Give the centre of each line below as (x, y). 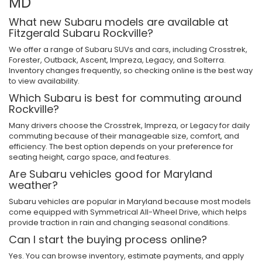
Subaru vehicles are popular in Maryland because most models (130, 201)
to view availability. (44, 81)
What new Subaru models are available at (119, 22)
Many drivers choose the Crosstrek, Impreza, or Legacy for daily (129, 125)
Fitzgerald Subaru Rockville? (81, 33)
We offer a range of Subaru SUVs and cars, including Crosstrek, (128, 49)
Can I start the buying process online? (108, 239)
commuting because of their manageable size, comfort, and (124, 136)
